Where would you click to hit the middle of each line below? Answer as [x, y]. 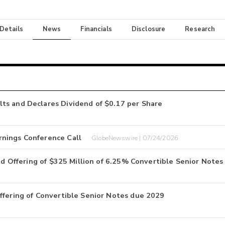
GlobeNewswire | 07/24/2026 [135, 138]
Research [200, 29]
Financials [96, 29]
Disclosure [148, 29]
